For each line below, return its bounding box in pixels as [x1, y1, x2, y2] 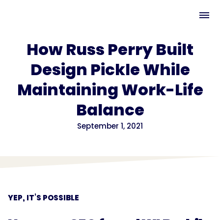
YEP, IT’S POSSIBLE [8, 192, 79, 203]
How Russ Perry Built [27, 38, 193, 60]
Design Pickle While [30, 58, 190, 81]
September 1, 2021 [77, 121, 143, 131]
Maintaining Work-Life [17, 79, 203, 101]
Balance [76, 99, 144, 121]
